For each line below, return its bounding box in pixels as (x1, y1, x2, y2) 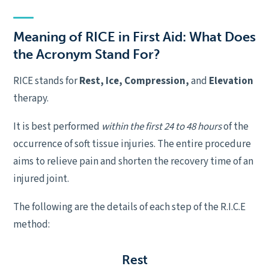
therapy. (13, 91, 49, 106)
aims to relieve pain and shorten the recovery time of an (13, 154, 253, 169)
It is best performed (13, 119, 101, 134)
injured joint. (13, 172, 69, 187)
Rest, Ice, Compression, (79, 74, 191, 89)
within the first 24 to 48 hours (101, 119, 222, 134)
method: (13, 217, 50, 232)
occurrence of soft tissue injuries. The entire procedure (13, 137, 251, 152)
